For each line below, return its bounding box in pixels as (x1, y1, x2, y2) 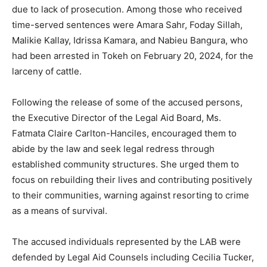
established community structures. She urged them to (12, 159, 239, 170)
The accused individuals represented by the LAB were (12, 236, 241, 248)
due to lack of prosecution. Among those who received (12, 4, 242, 15)
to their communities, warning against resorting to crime (12, 190, 249, 201)
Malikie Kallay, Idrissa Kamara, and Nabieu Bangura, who (12, 35, 248, 46)
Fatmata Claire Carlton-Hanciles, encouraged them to (12, 128, 237, 139)
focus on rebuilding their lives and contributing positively (12, 174, 252, 186)
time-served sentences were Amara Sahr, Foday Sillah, (12, 19, 243, 31)
